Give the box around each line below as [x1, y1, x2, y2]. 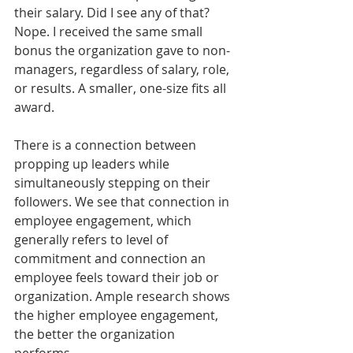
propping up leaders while [14, 154, 173, 173]
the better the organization [14, 325, 178, 343]
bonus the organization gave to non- [14, 41, 230, 59]
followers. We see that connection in [14, 192, 232, 210]
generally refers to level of [14, 230, 171, 248]
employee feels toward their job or [14, 268, 222, 286]
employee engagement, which [14, 211, 195, 229]
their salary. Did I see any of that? [14, 3, 213, 21]
